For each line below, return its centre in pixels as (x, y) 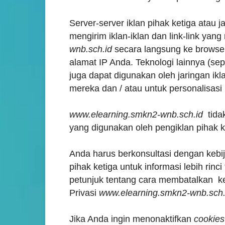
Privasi (84, 193)
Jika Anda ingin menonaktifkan (132, 219)
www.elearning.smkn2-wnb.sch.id (136, 115)
